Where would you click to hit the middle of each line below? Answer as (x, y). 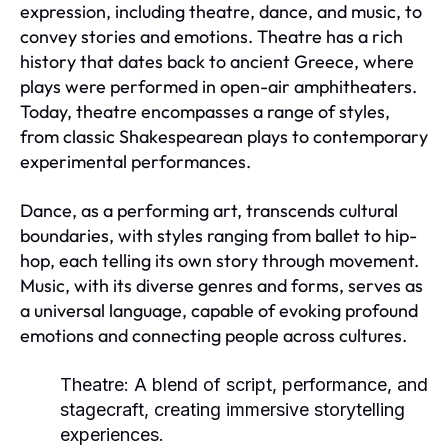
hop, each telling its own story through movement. (219, 260)
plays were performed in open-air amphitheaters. (218, 86)
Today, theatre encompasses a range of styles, (205, 111)
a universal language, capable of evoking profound (219, 310)
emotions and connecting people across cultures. (213, 335)
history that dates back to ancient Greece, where (217, 61)
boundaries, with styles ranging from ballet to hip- (218, 235)
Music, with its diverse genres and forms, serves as (221, 285)
